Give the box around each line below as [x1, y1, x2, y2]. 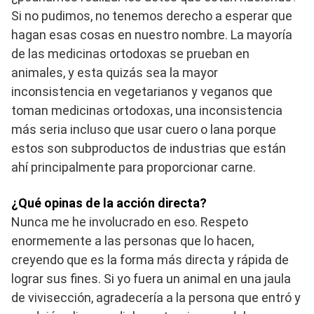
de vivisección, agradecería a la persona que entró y [11, 290, 301, 306]
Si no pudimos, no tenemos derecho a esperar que [11, 8, 292, 24]
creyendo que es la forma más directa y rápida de [11, 252, 289, 268]
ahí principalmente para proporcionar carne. [11, 160, 256, 175]
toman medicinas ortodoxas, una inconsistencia [11, 103, 282, 118]
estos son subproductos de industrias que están [11, 141, 286, 156]
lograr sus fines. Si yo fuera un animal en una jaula [11, 271, 291, 287]
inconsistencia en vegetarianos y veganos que [11, 84, 273, 100]
